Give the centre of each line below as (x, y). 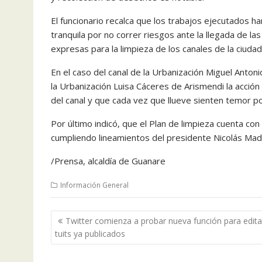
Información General (94, 185)
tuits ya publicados (90, 234)
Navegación (88, 218)
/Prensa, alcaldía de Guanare (108, 161)
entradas (78, 248)
